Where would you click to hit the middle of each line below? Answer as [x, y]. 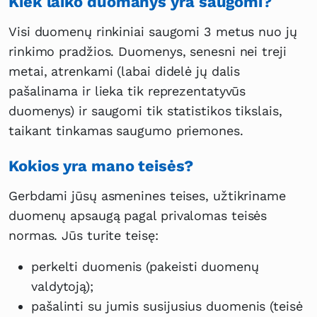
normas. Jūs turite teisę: [83, 236]
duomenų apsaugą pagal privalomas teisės [138, 216]
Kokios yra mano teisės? [101, 166]
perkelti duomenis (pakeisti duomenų [145, 267]
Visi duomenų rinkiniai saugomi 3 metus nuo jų [153, 32]
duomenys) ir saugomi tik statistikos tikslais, [145, 111]
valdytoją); [62, 287]
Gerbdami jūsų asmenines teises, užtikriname [147, 196]
